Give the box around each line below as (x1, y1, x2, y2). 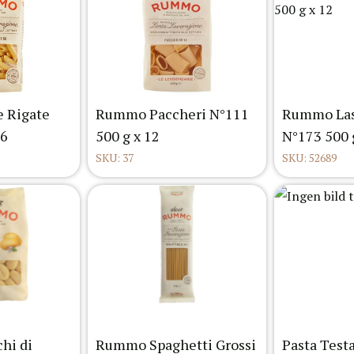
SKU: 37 (96, 150, 134, 166)
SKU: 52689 (282, 150, 337, 166)
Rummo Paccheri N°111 (96, 104, 249, 124)
